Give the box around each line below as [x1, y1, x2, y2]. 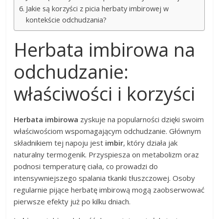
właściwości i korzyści [14, 80, 196, 106]
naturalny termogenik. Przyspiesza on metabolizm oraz [14, 149, 199, 159]
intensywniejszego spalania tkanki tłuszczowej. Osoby [14, 173, 196, 183]
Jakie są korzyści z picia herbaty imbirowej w [26, 3, 169, 13]
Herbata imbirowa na [14, 36, 196, 62]
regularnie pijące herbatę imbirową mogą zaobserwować [14, 184, 205, 195]
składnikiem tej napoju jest [14, 137, 106, 148]
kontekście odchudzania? [26, 15, 107, 24]
